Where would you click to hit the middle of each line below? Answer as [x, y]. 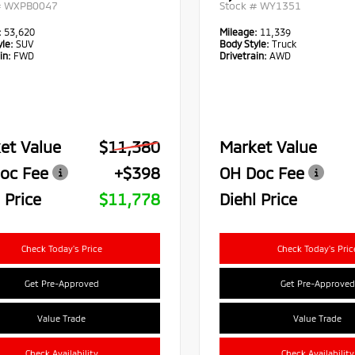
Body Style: [244, 44]
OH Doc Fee [261, 173]
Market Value [268, 147]
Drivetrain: [243, 56]
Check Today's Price [61, 249]
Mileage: [239, 32]
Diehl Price [258, 199]
